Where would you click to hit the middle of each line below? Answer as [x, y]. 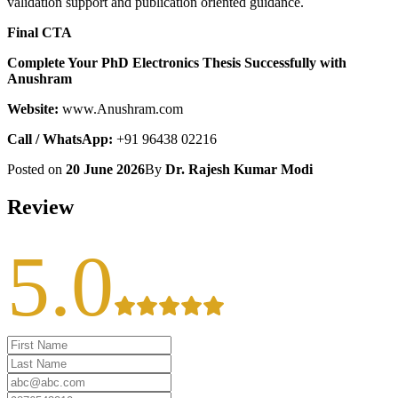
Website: [33, 109]
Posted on [36, 170]
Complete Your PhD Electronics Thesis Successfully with [177, 63]
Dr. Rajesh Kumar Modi [239, 170]
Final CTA [40, 33]
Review [40, 207]
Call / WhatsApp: [60, 139]
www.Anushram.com [121, 109]
